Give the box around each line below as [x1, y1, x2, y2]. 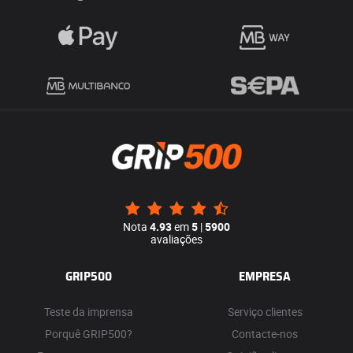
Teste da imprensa [43, 304, 133, 320]
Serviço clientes [227, 304, 303, 320]
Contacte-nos [232, 326, 298, 342]
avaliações [150, 232, 203, 247]
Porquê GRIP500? [44, 326, 132, 342]
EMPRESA [239, 270, 291, 284]
